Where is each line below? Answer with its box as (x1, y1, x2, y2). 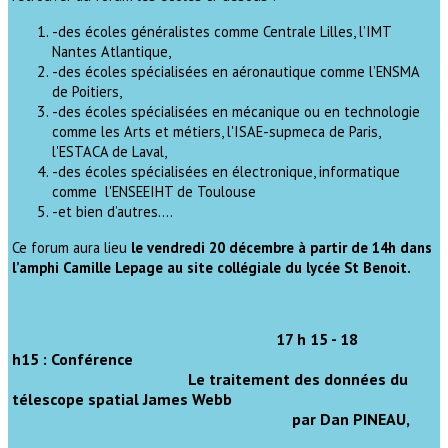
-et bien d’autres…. (52, 201, 173, 221)
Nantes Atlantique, (52, 41, 171, 61)
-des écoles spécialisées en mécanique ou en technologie (52, 101, 420, 121)
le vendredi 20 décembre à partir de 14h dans (131, 237, 432, 257)
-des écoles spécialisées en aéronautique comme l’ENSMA (52, 61, 419, 81)
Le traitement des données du (12, 368, 408, 389)
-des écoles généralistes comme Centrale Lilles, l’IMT (52, 21, 391, 41)
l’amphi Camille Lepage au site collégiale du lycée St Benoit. (12, 257, 411, 277)
